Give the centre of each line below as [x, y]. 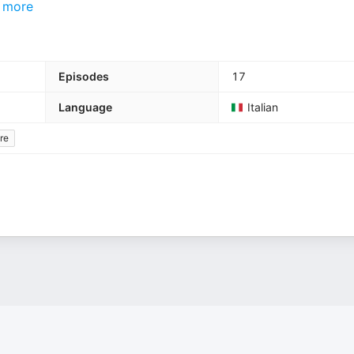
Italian [263, 107]
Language [85, 107]
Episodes [84, 76]
